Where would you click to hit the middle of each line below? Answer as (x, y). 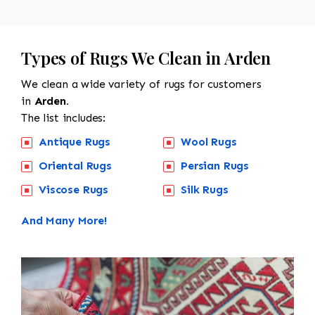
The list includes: (64, 117)
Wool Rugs (209, 141)
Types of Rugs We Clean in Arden (146, 57)
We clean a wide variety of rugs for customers (141, 84)
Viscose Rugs (74, 189)
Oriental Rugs (75, 165)
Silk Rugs (205, 189)
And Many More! (64, 220)
